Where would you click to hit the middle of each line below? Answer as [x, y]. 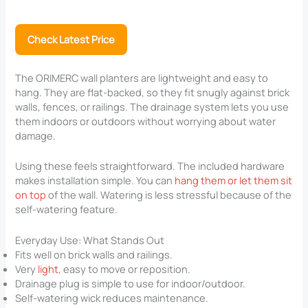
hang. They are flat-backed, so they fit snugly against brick [153, 92]
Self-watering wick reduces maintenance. [112, 297]
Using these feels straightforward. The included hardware [150, 166]
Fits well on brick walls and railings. [94, 254]
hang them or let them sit [234, 180]
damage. [36, 135]
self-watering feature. [67, 209]
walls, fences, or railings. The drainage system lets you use [152, 106]
